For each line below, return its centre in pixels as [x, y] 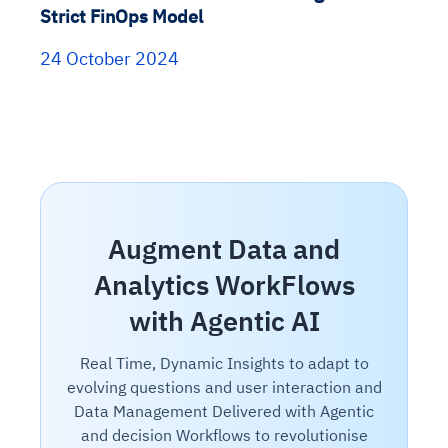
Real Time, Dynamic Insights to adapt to [224, 363]
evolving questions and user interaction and [224, 387]
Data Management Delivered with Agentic [224, 411]
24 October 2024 [109, 59]
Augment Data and [224, 249]
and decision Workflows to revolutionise [224, 435]
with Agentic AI [224, 321]
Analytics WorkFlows [224, 285]
